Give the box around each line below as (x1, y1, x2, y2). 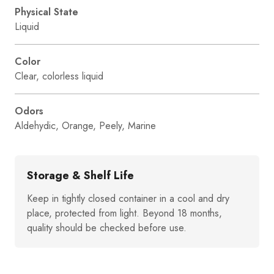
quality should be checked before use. (27, 220, 187, 235)
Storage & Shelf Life (27, 167, 134, 183)
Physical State (15, 4, 78, 19)
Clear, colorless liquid (15, 68, 103, 83)
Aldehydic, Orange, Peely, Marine (15, 118, 156, 133)
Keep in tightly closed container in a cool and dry (27, 191, 229, 206)
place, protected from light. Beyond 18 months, (27, 206, 222, 220)
